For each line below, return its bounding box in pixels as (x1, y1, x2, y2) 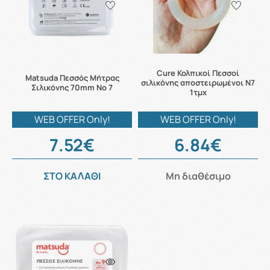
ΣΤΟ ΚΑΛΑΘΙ (43, 169, 101, 183)
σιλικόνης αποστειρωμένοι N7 (141, 77, 255, 88)
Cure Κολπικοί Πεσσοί (157, 67, 239, 78)
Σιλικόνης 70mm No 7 (31, 82, 113, 93)
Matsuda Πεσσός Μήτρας (25, 72, 119, 83)
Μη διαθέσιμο (165, 169, 231, 183)
